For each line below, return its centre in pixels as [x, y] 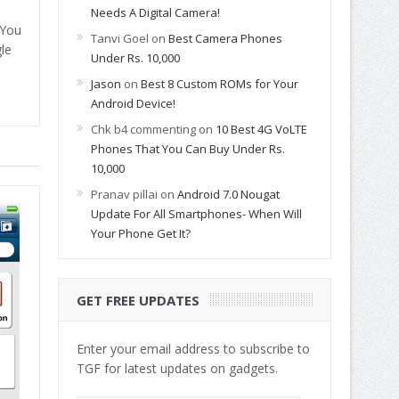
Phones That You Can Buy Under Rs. [187, 148]
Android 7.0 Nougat [228, 194]
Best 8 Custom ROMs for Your [219, 83]
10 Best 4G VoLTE [261, 129]
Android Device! [133, 103]
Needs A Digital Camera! [155, 12]
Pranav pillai [124, 194]
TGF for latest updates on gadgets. [177, 368]
